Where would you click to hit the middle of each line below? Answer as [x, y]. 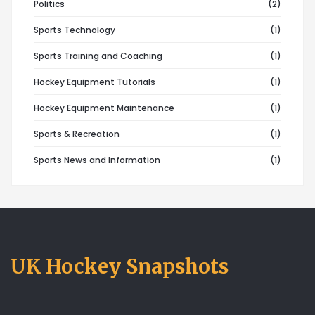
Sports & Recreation [77, 134]
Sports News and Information [97, 160]
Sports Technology [75, 30]
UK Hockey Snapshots [120, 266]
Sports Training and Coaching [98, 56]
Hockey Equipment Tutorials [95, 82]
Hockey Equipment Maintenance [104, 108]
